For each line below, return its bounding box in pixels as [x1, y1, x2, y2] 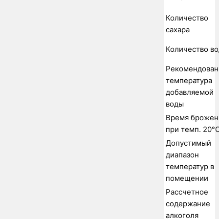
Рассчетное [166, 187, 208, 197]
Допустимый [166, 138, 211, 148]
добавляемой [166, 88, 214, 97]
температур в [166, 162, 214, 172]
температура [166, 76, 212, 86]
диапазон [166, 150, 199, 160]
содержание [166, 199, 210, 209]
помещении [166, 174, 208, 183]
